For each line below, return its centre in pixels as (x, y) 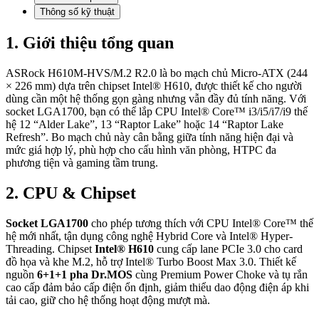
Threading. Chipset (50, 249)
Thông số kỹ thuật (77, 11)
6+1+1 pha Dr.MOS (85, 274)
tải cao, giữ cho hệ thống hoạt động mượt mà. (108, 300)
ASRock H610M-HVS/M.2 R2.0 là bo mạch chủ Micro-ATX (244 (157, 73)
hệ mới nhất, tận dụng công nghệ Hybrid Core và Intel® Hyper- (149, 236)
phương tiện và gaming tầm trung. (82, 162)
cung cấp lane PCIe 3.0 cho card (228, 249)
